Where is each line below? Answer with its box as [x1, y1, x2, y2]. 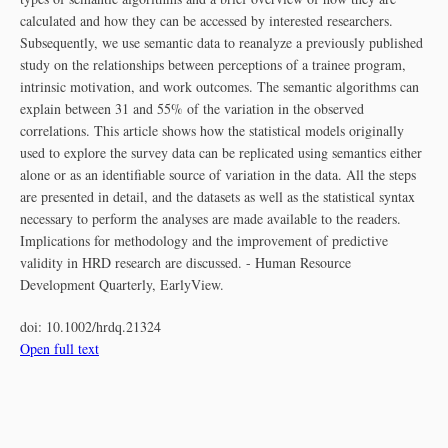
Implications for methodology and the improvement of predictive [20, 231, 388, 250]
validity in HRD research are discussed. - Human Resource [20, 253, 351, 272]
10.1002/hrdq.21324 [46, 317, 161, 336]
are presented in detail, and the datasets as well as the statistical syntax [20, 187, 415, 206]
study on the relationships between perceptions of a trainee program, [20, 55, 406, 74]
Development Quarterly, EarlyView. [20, 275, 224, 294]
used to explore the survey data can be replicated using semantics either [20, 143, 422, 162]
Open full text [20, 339, 99, 358]
